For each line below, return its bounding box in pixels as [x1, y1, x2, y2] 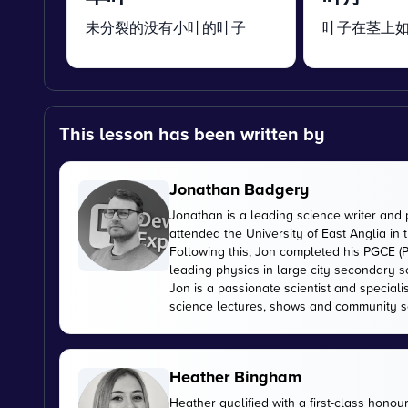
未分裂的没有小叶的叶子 [86, 17, 246, 37]
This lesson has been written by [59, 120, 325, 147]
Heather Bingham [169, 365, 301, 389]
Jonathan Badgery [169, 178, 309, 201]
